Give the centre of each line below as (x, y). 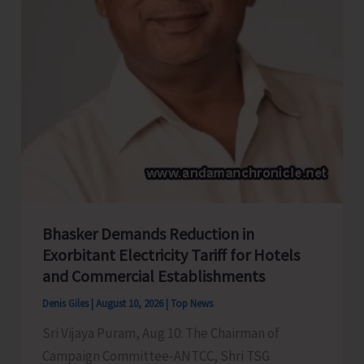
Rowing (63, 74)
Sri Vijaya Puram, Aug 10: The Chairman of (160, 334)
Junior (60, 29)
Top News (191, 304)
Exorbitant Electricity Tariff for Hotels (171, 255)
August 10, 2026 (130, 304)
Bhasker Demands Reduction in (148, 234)
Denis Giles (66, 304)
